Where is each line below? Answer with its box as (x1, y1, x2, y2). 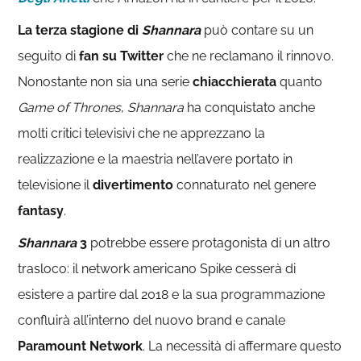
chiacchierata (193, 74, 277, 89)
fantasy (18, 203, 64, 218)
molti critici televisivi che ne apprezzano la (18, 126, 266, 141)
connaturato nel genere (173, 177, 317, 193)
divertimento (93, 177, 174, 193)
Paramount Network (18, 338, 143, 354)
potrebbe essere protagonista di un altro (87, 235, 331, 251)
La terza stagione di (18, 23, 143, 38)
